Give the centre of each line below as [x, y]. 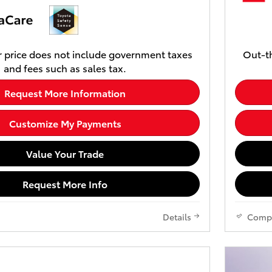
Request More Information [65, 92]
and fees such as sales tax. [65, 68]
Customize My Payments [65, 123]
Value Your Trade [65, 154]
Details [177, 216]
